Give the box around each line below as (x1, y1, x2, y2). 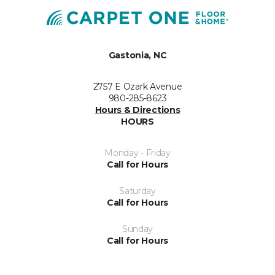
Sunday (122, 223, 153, 235)
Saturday (119, 185, 156, 197)
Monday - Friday (104, 147, 171, 159)
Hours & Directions (95, 104, 180, 116)
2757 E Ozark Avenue (93, 81, 182, 93)
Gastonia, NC (108, 50, 167, 61)
